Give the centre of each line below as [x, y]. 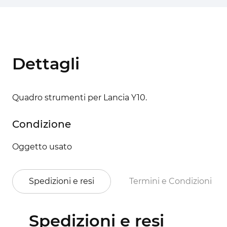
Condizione [42, 124]
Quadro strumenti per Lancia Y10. [80, 97]
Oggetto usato [42, 146]
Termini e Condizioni [171, 181]
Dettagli [46, 63]
